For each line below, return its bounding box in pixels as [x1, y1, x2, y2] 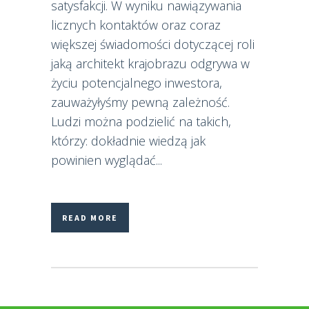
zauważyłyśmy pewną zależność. [51, 94, 230, 110]
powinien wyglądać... [51, 152, 162, 168]
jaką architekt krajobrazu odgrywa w [51, 55, 250, 72]
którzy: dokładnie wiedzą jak [51, 132, 206, 149]
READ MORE [62, 212, 118, 223]
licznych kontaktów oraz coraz [51, 17, 221, 33]
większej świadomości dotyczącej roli [51, 36, 255, 52]
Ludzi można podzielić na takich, [51, 113, 231, 130]
